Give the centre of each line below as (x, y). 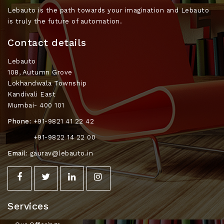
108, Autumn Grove (40, 72)
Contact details (47, 42)
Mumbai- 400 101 (36, 105)
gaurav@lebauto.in (60, 153)
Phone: (19, 121)
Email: (17, 153)
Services (28, 206)
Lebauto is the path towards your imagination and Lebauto (108, 10)
